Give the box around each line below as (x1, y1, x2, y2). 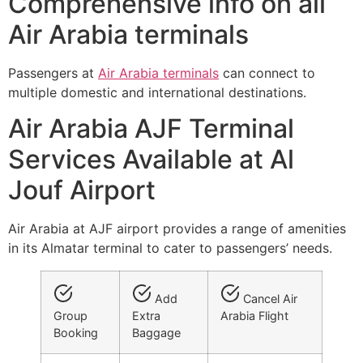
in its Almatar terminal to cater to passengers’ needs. (8, 240, 332, 257)
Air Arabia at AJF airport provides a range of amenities (8, 220, 346, 237)
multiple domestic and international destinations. (8, 83, 306, 100)
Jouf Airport (8, 174, 156, 207)
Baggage (132, 326, 181, 340)
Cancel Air (240, 292, 297, 306)
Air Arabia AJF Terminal (8, 113, 294, 145)
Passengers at (8, 64, 98, 81)
